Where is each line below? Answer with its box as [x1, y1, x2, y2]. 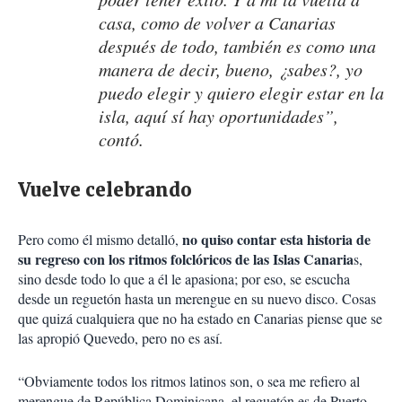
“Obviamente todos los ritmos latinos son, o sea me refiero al [18, 371, 360, 391]
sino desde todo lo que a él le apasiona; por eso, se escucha [18, 269, 350, 289]
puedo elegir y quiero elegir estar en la [99, 81, 384, 105]
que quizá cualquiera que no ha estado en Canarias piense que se [18, 309, 382, 328]
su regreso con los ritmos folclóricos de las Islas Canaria [18, 249, 354, 270]
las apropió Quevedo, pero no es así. [18, 328, 227, 348]
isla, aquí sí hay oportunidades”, [99, 104, 338, 128]
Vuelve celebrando [18, 179, 197, 202]
